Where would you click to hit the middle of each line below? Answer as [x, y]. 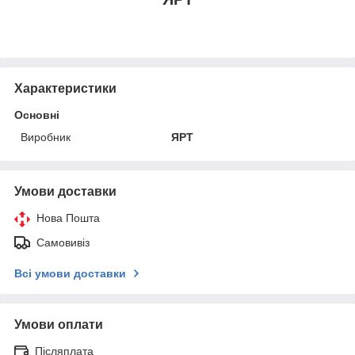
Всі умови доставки [70, 273]
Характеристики [65, 88]
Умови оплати [59, 324]
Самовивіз [63, 242]
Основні [37, 115]
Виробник [46, 137]
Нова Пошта [68, 218]
